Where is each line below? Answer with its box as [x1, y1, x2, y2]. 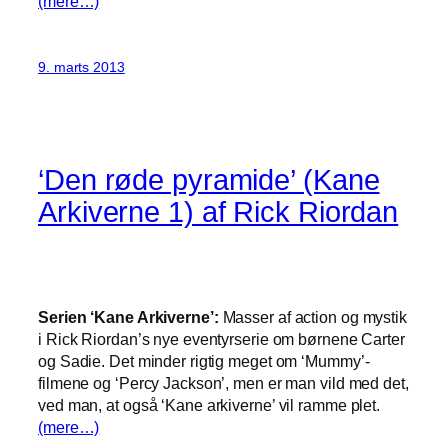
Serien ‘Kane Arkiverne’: [38, 307, 219, 326]
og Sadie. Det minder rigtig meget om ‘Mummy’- [38, 351, 370, 370]
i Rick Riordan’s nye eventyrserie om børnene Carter [38, 329, 405, 348]
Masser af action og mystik [218, 307, 407, 326]
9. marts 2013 [38, 59, 125, 76]
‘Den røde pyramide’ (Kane [38, 163, 380, 196]
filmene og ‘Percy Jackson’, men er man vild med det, [38, 373, 409, 392]
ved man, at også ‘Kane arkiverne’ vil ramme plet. [38, 395, 381, 414]
